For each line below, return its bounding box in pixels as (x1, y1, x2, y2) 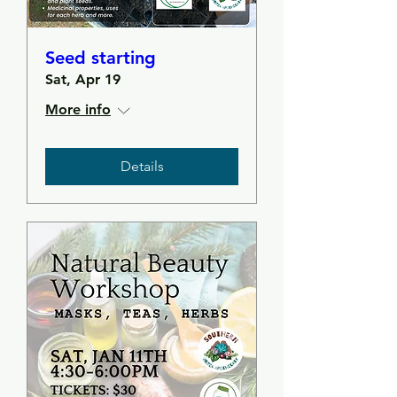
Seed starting (45, 47, 156, 68)
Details (120, 158, 164, 175)
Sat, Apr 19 (45, 71, 121, 88)
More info (45, 101, 111, 118)
